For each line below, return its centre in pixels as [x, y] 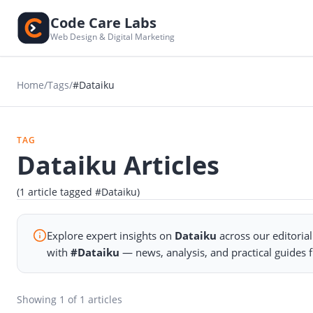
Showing [38, 300]
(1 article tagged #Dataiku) [78, 192]
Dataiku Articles [118, 165]
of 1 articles [94, 300]
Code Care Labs [103, 22]
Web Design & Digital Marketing [112, 36]
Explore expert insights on [111, 235]
